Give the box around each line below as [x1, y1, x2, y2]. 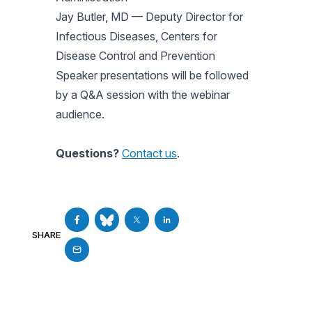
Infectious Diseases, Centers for [56, 29, 217, 43]
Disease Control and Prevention [56, 49, 215, 63]
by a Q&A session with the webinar [56, 88, 230, 102]
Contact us [122, 146, 177, 160]
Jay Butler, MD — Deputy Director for [56, 10, 243, 24]
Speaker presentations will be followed [56, 68, 249, 82]
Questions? [56, 146, 119, 160]
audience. [56, 107, 104, 121]
